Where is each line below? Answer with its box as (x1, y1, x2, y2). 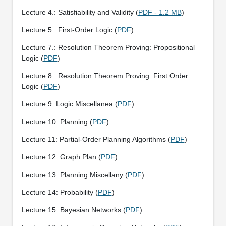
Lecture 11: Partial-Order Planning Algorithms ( (21, 135, 171, 143)
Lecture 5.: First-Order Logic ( (21, 25, 117, 34)
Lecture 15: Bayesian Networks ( (21, 205, 126, 214)
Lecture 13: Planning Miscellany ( (21, 170, 128, 179)
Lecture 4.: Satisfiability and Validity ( (21, 8, 138, 16)
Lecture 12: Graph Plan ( (21, 152, 101, 161)
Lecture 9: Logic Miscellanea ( (21, 99, 118, 108)
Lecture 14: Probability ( (21, 188, 98, 196)
